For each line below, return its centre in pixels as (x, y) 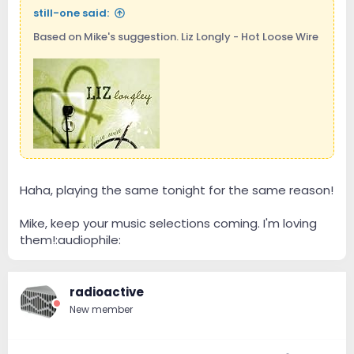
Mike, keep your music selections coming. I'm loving (168, 223)
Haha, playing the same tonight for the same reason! (177, 190)
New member (101, 309)
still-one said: (71, 13)
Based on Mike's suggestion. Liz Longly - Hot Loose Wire (176, 37)
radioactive (107, 292)
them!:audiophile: (70, 239)
